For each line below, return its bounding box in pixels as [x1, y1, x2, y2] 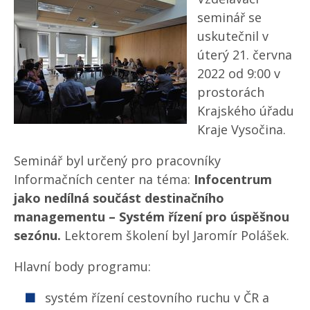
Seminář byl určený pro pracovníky [14, 152, 221, 170]
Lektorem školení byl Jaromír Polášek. [64, 227, 293, 244]
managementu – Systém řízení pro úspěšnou [14, 208, 289, 226]
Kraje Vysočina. [197, 121, 286, 138]
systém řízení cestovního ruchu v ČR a [45, 289, 269, 307]
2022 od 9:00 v [197, 65, 280, 82]
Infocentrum [194, 171, 272, 188]
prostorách [197, 84, 264, 101]
